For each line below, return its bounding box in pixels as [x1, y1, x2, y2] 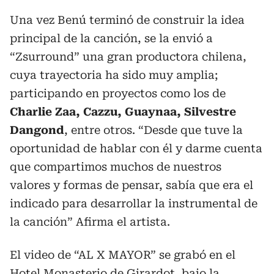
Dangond [10, 123, 64, 136]
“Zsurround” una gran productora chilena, [10, 50, 246, 63]
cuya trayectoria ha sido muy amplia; [10, 68, 218, 81]
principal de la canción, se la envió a [10, 31, 213, 45]
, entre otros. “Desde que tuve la [64, 123, 243, 136]
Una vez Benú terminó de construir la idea [10, 13, 245, 26]
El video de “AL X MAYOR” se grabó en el [10, 248, 235, 261]
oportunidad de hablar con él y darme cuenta [10, 141, 262, 155]
